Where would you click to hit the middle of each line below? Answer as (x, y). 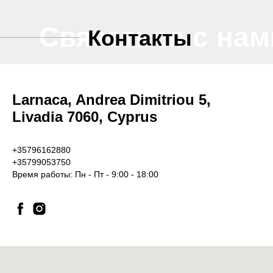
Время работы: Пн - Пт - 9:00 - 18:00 (85, 174)
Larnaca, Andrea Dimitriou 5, (112, 100)
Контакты (140, 38)
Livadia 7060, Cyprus (85, 117)
